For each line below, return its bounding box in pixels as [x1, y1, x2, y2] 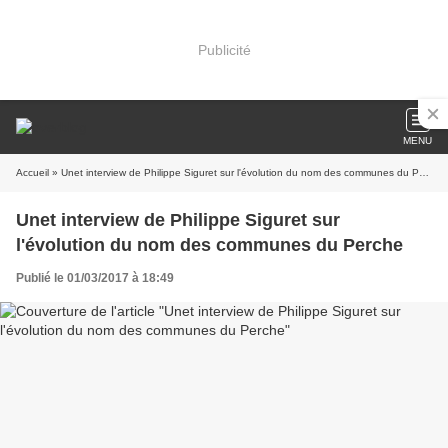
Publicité [197, 41, 251, 58]
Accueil [16, 167, 49, 178]
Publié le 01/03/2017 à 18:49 [16, 271, 174, 285]
